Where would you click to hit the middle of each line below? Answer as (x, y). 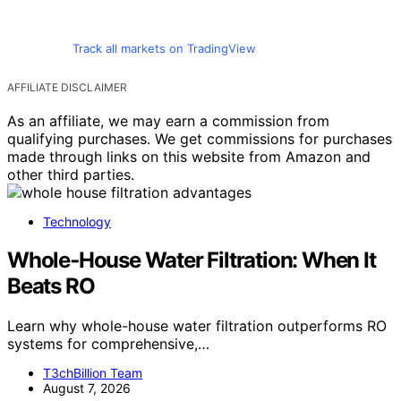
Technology (77, 222)
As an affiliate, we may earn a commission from (168, 121)
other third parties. (71, 175)
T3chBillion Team (93, 373)
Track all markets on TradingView (164, 49)
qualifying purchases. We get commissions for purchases (200, 139)
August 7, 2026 (87, 388)
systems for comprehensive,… (108, 344)
